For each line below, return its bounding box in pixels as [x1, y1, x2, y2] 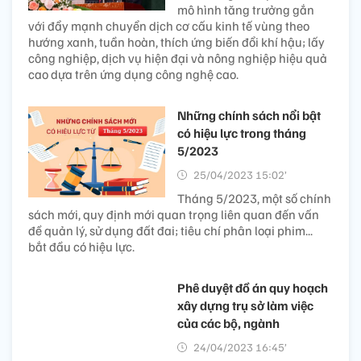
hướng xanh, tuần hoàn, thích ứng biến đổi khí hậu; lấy [28, 33, 325, 50]
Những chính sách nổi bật [177, 106, 321, 123]
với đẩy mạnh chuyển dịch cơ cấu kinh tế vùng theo [28, 17, 309, 34]
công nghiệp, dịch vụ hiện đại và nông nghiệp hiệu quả [28, 49, 327, 66]
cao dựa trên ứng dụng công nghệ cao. [28, 65, 239, 82]
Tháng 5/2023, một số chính [177, 189, 331, 206]
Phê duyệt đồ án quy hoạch [177, 279, 328, 296]
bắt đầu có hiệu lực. [28, 238, 135, 255]
